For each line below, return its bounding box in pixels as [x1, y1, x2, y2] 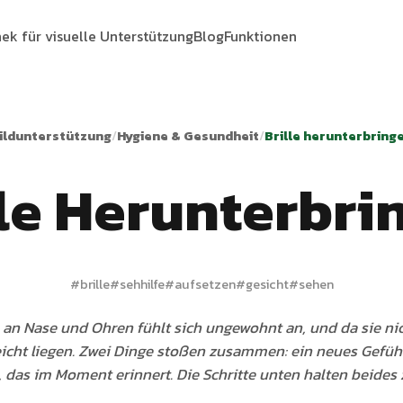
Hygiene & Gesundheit [117, 126, 259, 146]
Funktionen [224, 24, 297, 47]
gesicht [245, 274, 289, 294]
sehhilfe [119, 274, 165, 294]
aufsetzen [174, 274, 236, 294]
